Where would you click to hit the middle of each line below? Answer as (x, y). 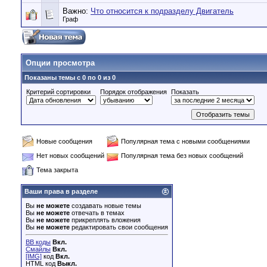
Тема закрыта (57, 170)
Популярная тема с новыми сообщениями (185, 141)
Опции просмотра (60, 63)
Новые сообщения (64, 141)
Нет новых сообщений (70, 156)
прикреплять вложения (105, 220)
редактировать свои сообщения (119, 227)
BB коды (38, 242)
